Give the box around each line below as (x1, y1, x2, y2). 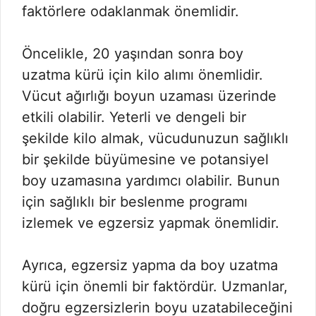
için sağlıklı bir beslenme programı (22, 193, 248, 210)
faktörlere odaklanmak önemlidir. (22, 3, 239, 20)
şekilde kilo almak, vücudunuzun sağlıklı (22, 130, 288, 147)
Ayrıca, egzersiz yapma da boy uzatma (22, 257, 278, 274)
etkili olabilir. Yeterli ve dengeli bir (22, 109, 246, 126)
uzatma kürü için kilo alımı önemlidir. (22, 66, 263, 83)
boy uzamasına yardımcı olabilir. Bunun (22, 172, 280, 189)
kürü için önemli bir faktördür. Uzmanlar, (22, 278, 288, 295)
